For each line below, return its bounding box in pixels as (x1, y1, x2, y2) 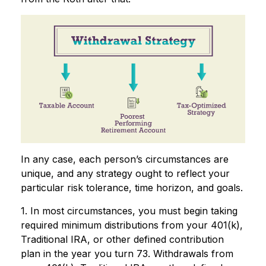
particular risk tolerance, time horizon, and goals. (21, 182, 243, 194)
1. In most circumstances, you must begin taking (21, 205, 237, 217)
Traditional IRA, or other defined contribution (21, 233, 224, 246)
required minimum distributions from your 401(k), (21, 219, 243, 232)
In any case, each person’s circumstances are (21, 153, 229, 166)
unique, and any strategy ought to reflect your (21, 167, 230, 180)
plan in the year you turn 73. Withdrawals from (21, 248, 233, 260)
